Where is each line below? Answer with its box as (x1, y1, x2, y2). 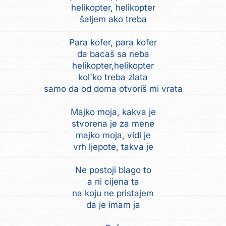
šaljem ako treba (79, 14, 147, 24)
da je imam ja (86, 199, 140, 210)
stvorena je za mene (72, 118, 154, 129)
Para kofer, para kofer (69, 37, 157, 47)
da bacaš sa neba (77, 48, 149, 59)
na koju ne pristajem (72, 188, 154, 198)
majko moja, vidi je (75, 130, 151, 140)
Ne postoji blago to (75, 164, 151, 175)
